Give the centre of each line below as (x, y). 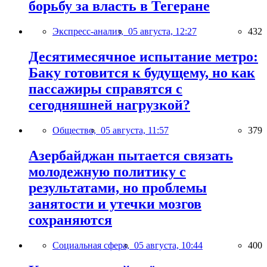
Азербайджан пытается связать (131, 155)
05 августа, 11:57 (135, 130)
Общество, (77, 130)
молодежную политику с (107, 171)
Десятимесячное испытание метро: (143, 57)
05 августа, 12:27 (162, 32)
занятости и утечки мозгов (115, 204)
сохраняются (70, 220)
